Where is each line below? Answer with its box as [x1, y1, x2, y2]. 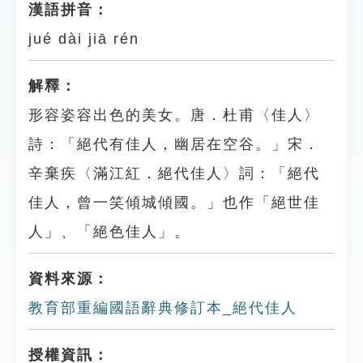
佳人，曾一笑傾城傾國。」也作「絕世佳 [28, 194, 320, 211]
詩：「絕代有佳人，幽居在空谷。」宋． [28, 136, 320, 152]
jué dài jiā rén [28, 31, 139, 47]
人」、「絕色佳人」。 [28, 224, 190, 240]
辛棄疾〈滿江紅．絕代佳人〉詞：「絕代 [28, 165, 320, 181]
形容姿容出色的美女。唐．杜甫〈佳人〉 [28, 107, 320, 123]
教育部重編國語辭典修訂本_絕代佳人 [28, 300, 297, 316]
